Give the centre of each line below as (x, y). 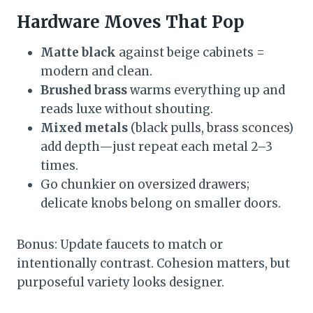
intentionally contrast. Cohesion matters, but (153, 264)
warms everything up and (206, 90)
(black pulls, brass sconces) (211, 128)
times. (59, 166)
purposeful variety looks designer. (121, 283)
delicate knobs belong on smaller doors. (161, 204)
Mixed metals (84, 128)
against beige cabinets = (190, 53)
